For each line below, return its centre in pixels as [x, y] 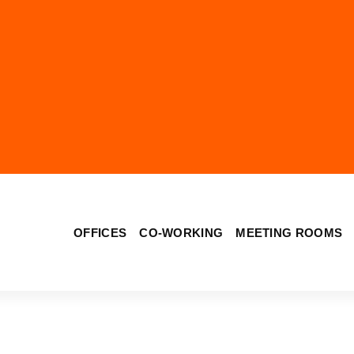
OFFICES [100, 232]
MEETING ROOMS [289, 232]
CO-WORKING [181, 232]
